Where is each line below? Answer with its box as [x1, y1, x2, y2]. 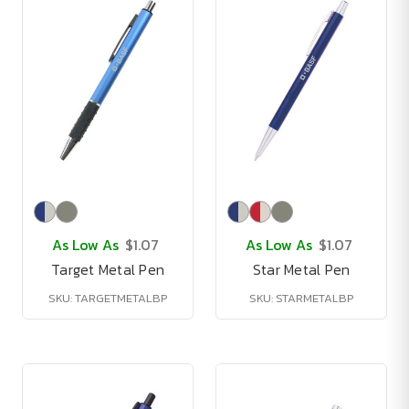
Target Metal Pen [51, 258, 164, 280]
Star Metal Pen [252, 258, 351, 280]
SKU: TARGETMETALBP [48, 289, 167, 307]
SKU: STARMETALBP [249, 289, 353, 307]
